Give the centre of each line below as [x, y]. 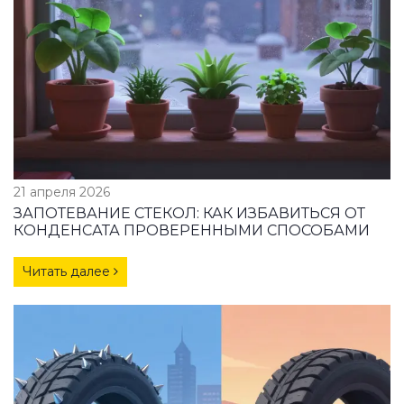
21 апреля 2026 [62, 192]
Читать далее [68, 271]
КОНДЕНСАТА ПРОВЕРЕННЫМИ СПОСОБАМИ [192, 230]
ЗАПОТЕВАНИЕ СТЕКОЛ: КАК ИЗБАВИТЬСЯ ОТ [189, 213]
